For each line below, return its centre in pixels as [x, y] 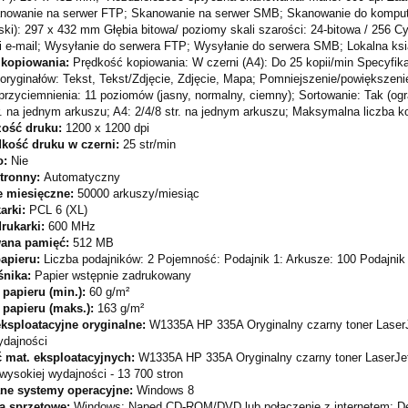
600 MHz [74, 227]
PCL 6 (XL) [58, 210]
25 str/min [149, 145]
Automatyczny [82, 178]
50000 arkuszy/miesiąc [138, 194]
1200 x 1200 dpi [107, 128]
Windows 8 [165, 391]
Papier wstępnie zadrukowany [113, 276]
